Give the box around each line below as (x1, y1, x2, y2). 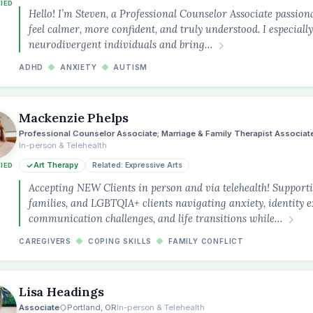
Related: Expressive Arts (92, 161, 182, 170)
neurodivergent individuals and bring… (29, 38, 212, 51)
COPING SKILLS (87, 237, 152, 245)
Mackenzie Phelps (19, 110, 129, 126)
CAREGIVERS (19, 237, 71, 245)
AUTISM (113, 63, 148, 71)
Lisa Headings (19, 284, 104, 300)
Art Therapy (34, 161, 78, 170)
